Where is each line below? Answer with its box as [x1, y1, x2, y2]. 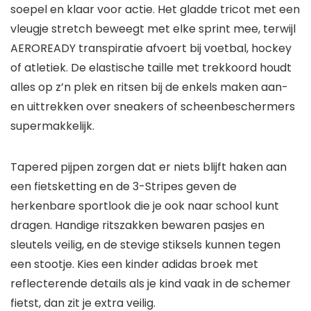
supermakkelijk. [10, 118, 94, 135]
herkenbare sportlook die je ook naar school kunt [10, 198, 279, 215]
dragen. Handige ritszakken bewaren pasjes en [10, 217, 264, 234]
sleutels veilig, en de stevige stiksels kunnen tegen [10, 237, 280, 253]
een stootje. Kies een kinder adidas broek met [10, 256, 258, 273]
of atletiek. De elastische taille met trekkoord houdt [10, 60, 292, 76]
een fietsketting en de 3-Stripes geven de [10, 178, 237, 195]
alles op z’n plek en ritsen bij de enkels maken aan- [10, 79, 288, 96]
